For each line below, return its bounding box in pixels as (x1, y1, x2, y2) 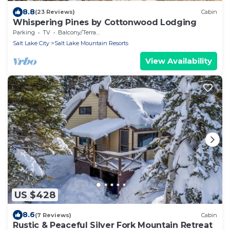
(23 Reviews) (35, 8, 75, 16)
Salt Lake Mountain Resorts (54, 39, 128, 47)
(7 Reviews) (35, 211, 71, 219)
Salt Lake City (13, 39, 49, 47)
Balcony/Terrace (58, 28, 96, 36)
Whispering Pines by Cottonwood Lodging (13, 17, 197, 27)
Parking (13, 28, 35, 36)
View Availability (145, 55, 212, 66)
